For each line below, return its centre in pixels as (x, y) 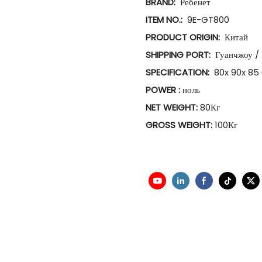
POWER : (164, 89)
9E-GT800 (207, 19)
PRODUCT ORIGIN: (184, 37)
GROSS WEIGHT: (180, 125)
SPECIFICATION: (179, 72)
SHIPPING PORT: (179, 54)
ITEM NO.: (165, 19)
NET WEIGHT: (173, 107)
